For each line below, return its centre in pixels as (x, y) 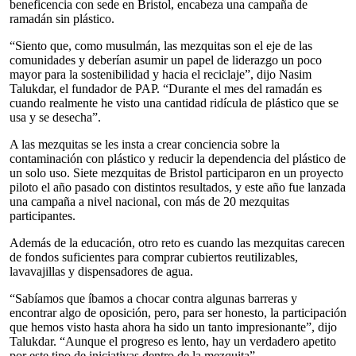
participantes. (43, 216)
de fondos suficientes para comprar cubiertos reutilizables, (154, 257)
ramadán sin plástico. (62, 19)
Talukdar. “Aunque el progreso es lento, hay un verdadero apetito (173, 341)
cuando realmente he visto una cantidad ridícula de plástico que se (174, 103)
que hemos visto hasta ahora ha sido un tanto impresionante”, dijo (173, 327)
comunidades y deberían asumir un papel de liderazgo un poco (166, 60)
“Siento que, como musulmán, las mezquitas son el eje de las (161, 46)
